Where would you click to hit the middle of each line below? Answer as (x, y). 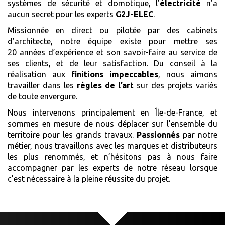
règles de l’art (104, 85)
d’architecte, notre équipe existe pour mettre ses (113, 41)
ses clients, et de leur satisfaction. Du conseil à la (113, 63)
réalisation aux (36, 74)
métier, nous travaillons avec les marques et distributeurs (113, 146)
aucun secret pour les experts (62, 14)
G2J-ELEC (134, 14)
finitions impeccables (112, 74)
